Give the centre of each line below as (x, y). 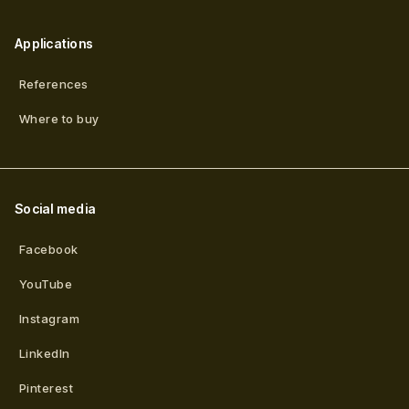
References (54, 84)
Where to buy (59, 119)
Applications (54, 43)
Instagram (50, 319)
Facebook (49, 249)
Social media (55, 209)
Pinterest (47, 388)
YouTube (46, 284)
